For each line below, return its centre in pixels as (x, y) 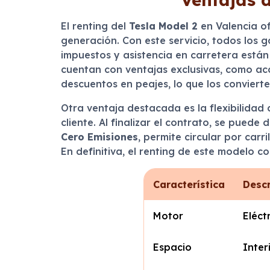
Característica (189, 184)
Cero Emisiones (99, 137)
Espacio (173, 247)
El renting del (95, 26)
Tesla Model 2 (163, 26)
